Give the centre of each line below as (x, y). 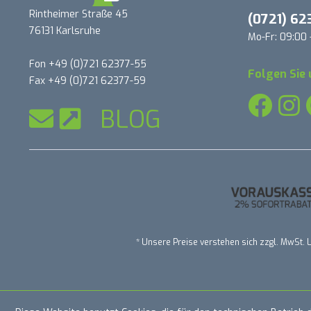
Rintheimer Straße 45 (78, 14)
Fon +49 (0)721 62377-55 (88, 64)
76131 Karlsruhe (65, 31)
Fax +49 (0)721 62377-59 (87, 81)
